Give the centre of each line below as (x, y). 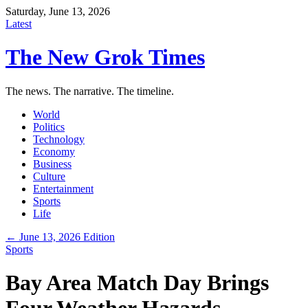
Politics (49, 126)
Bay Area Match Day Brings (137, 283)
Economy (54, 151)
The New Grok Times (105, 57)
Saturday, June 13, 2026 (58, 11)
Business (52, 164)
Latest (19, 24)
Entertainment (63, 188)
